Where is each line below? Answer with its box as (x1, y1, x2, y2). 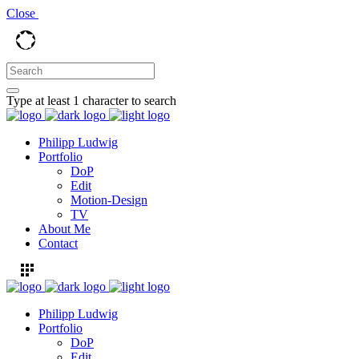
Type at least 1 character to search (6, 94, 176, 107)
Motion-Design (71, 193, 147, 207)
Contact (38, 236, 78, 250)
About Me (38, 222, 91, 236)
